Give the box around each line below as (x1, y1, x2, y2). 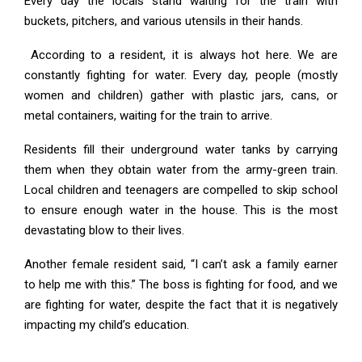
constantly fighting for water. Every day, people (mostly (24, 68, 338, 82)
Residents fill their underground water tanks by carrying (24, 142, 338, 157)
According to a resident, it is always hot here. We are (24, 48, 338, 62)
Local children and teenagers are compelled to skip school (24, 183, 338, 197)
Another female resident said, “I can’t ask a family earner (24, 257, 338, 271)
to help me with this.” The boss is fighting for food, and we (24, 277, 338, 292)
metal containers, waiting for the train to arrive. (24, 108, 272, 123)
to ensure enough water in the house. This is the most (24, 203, 338, 217)
